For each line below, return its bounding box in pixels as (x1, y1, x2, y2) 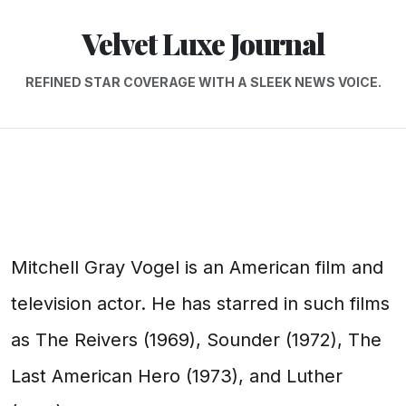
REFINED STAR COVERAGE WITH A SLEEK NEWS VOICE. (24, 74, 382, 90)
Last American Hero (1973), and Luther (11, 365, 343, 387)
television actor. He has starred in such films (11, 293, 390, 314)
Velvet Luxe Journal (82, 24, 324, 63)
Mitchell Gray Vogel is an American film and (11, 256, 383, 278)
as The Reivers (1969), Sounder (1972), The (11, 329, 382, 351)
